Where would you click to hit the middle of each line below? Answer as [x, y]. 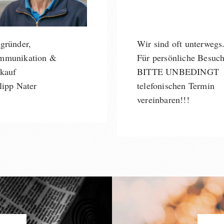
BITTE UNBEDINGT [178, 71]
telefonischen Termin [176, 85]
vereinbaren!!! [163, 99]
